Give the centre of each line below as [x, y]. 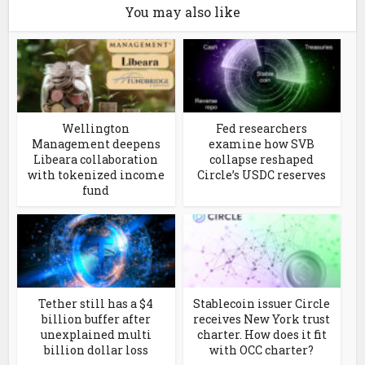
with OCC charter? [262, 350]
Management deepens [96, 144]
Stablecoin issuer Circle [262, 304]
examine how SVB [262, 144]
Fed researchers [262, 129]
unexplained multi [96, 335]
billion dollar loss [96, 350]
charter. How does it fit [262, 335]
